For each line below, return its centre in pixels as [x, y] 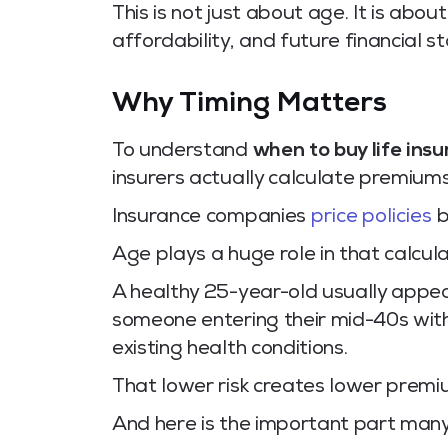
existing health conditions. [230, 350]
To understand [182, 152]
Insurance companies [211, 218]
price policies [371, 218]
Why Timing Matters [249, 105]
